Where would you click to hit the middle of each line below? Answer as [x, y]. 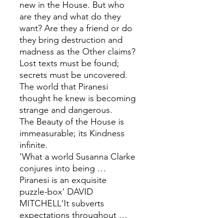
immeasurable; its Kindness [72, 134]
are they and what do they [70, 17]
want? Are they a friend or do [76, 28]
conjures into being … [63, 169]
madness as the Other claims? [77, 52]
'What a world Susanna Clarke [77, 157]
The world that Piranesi [64, 87]
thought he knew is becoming [78, 99]
